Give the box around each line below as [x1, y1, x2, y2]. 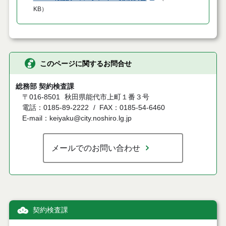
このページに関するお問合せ [39, 59, 132, 68]
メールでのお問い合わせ [51, 143, 140, 153]
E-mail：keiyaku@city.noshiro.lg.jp [22, 115, 132, 123]
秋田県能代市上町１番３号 [64, 93, 149, 101]
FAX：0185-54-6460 [99, 104, 165, 112]
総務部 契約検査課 [15, 83, 74, 91]
